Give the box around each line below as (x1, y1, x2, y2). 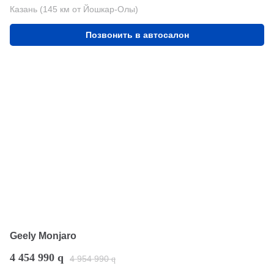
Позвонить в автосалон (85, 30, 189, 40)
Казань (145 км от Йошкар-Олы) (10, 4, 138, 15)
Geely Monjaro (10, 231, 76, 242)
